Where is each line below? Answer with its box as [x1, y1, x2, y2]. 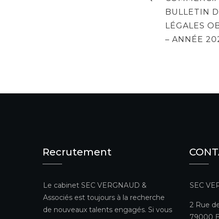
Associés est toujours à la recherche [43, 193, 165, 202]
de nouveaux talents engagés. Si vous [43, 205, 172, 214]
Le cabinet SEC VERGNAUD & [43, 180, 147, 190]
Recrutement [43, 146, 111, 158]
